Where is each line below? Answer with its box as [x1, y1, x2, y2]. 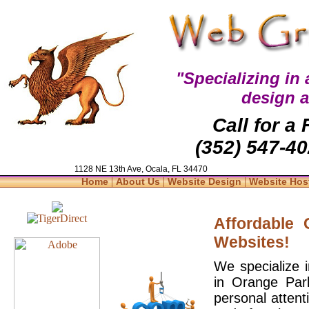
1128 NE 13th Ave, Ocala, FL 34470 [74, 164, 208, 174]
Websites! [214, 233, 290, 251]
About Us [116, 176, 163, 187]
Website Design [168, 176, 245, 187]
